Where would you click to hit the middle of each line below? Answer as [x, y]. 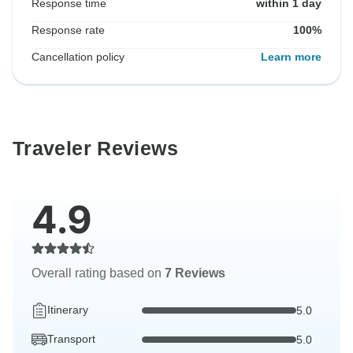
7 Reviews [195, 273]
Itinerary [68, 310]
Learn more [291, 57]
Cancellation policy [78, 57]
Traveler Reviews [95, 149]
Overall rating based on [98, 273]
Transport [71, 339]
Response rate [68, 30]
